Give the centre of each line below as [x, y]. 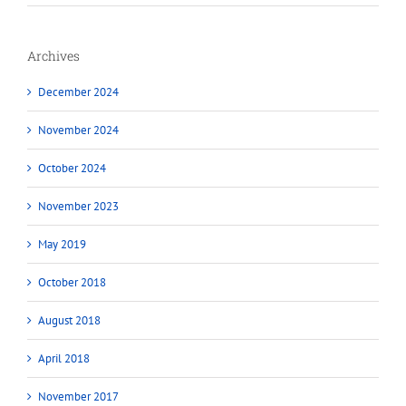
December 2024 [78, 92]
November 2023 [78, 206]
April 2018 [64, 358]
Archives [53, 56]
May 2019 [62, 244]
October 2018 [72, 282]
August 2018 [69, 320]
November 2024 [78, 130]
